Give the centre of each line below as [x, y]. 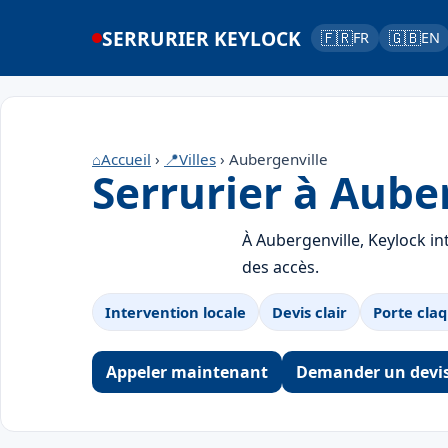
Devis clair [309, 312]
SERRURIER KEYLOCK [201, 38]
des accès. [280, 267]
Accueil [126, 159]
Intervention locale [175, 312]
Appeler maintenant [187, 372]
